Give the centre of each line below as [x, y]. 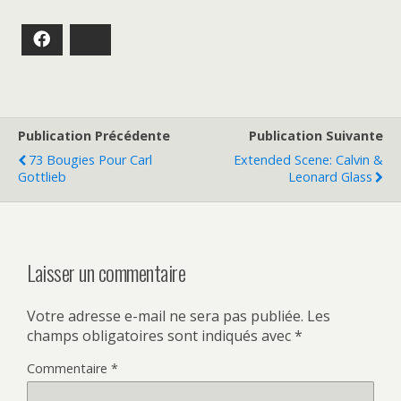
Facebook [81, 39]
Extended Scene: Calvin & [308, 159]
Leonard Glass [330, 176]
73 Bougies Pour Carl [90, 159]
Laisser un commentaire [107, 272]
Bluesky [124, 39]
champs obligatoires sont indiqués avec [161, 335]
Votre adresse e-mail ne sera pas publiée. [165, 316]
